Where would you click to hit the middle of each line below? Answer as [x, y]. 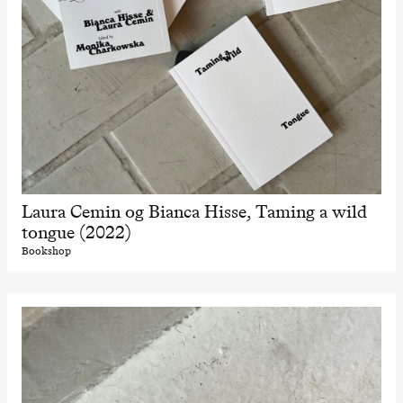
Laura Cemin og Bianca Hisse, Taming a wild [194, 210]
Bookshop [46, 251]
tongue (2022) [76, 231]
